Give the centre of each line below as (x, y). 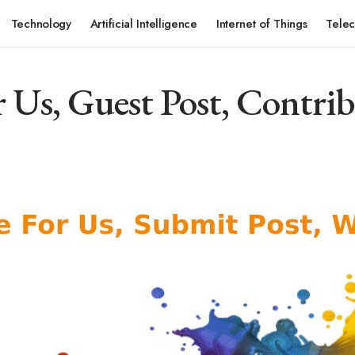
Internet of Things (261, 24)
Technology (41, 24)
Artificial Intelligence (143, 24)
